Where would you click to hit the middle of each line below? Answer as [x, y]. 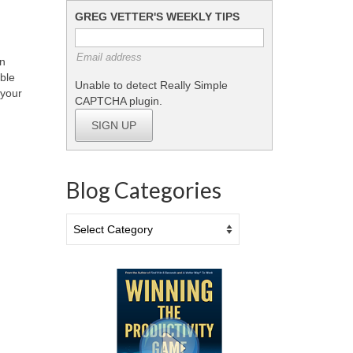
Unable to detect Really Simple [151, 85]
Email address [110, 57]
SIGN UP [113, 125]
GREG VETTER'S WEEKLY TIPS [157, 17]
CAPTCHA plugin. [118, 100]
